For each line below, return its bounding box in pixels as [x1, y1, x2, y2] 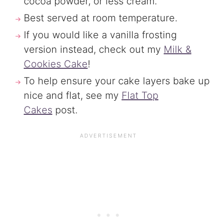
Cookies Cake [23, 58, 88, 70]
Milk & [163, 43, 191, 55]
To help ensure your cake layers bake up [23, 75, 210, 87]
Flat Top [121, 89, 158, 101]
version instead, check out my [23, 43, 164, 55]
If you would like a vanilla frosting [23, 29, 177, 41]
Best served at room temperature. [23, 12, 177, 24]
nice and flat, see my [23, 89, 122, 101]
